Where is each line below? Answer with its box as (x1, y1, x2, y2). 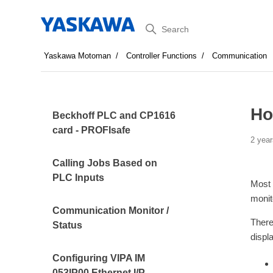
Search (136, 19, 179, 34)
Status (52, 220, 83, 230)
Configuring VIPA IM (52, 253, 146, 263)
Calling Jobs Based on (52, 158, 158, 168)
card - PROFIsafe (52, 125, 131, 135)
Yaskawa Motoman (44, 51, 112, 60)
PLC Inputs (52, 172, 105, 183)
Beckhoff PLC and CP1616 (52, 110, 176, 121)
